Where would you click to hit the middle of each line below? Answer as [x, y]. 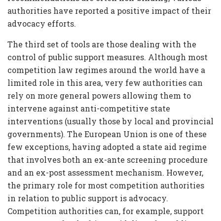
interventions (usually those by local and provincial [110, 121]
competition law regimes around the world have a [106, 70]
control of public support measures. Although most [108, 57]
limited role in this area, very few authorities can [105, 82]
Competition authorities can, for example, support [106, 211]
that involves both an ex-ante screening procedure [108, 159]
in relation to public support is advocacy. [88, 198]
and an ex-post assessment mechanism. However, [105, 172]
